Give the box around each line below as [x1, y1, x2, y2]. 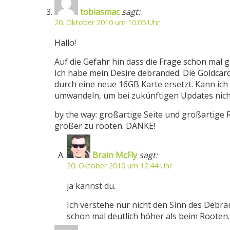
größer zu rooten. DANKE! [54, 120, 155, 131]
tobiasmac [80, 6, 120, 17]
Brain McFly [92, 149, 137, 161]
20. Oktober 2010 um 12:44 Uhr [67, 161, 172, 170]
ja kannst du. [67, 180, 116, 191]
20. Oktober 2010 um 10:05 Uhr [54, 17, 160, 27]
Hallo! [54, 37, 76, 48]
